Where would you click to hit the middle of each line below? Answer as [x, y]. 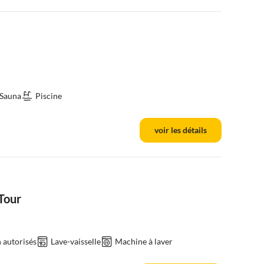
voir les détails [181, 130]
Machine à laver [144, 241]
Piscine [49, 96]
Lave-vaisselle [76, 241]
